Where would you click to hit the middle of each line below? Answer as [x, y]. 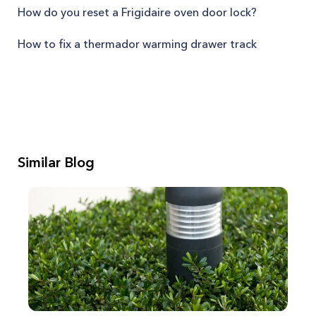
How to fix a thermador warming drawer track [137, 44]
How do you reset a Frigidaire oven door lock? [137, 12]
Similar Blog [56, 162]
